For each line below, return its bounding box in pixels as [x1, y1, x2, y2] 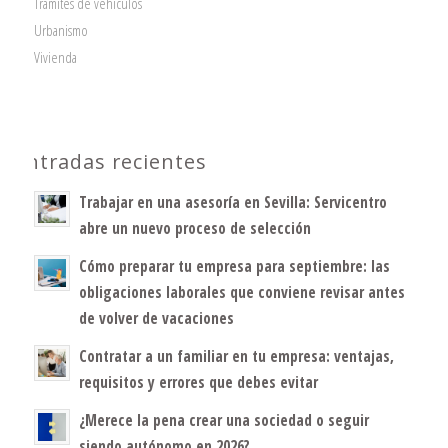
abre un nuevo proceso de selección [78, 217, 311, 238]
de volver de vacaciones [78, 307, 234, 328]
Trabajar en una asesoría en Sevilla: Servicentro [78, 191, 387, 212]
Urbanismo [33, 19, 88, 40]
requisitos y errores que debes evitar [78, 371, 318, 392]
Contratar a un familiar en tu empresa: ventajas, [78, 345, 394, 366]
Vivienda [33, 46, 77, 67]
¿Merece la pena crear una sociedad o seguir [78, 409, 369, 430]
